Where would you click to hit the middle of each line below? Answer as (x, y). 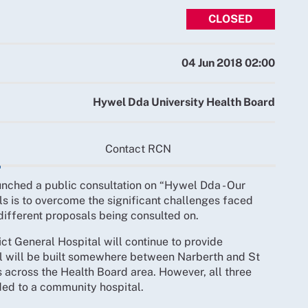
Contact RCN (138, 148)
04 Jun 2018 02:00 (228, 63)
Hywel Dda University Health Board (184, 102)
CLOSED (231, 19)
